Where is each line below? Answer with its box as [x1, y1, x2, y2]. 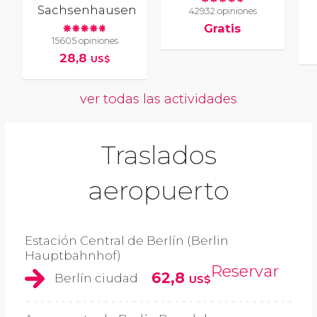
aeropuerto [88, 175, 229, 207]
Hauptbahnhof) [25, 248, 121, 263]
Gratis [204, 21, 242, 36]
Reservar [211, 261, 279, 282]
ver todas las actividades [80, 91, 237, 108]
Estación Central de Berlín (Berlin [25, 234, 229, 248]
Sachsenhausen [38, 3, 137, 18]
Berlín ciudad [54, 271, 138, 286]
